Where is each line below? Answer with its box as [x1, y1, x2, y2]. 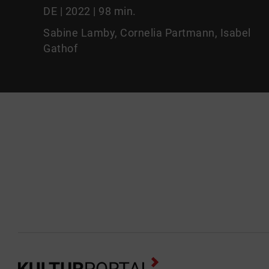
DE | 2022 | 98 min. [43, 4, 136, 17]
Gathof [43, 41, 77, 55]
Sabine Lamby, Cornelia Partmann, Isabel [43, 26, 251, 39]
